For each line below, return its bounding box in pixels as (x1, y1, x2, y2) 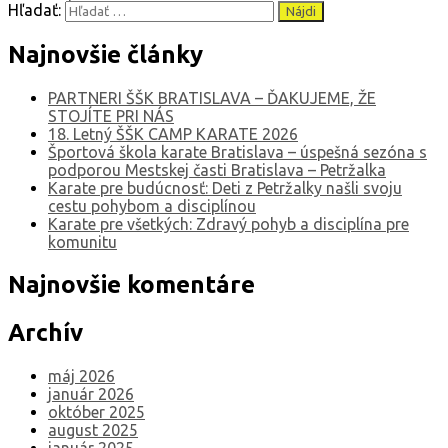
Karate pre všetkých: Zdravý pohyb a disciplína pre (48, 215, 409, 234)
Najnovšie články (8, 41, 203, 69)
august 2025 (48, 421, 138, 440)
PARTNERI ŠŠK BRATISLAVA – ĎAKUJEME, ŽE (48, 89, 376, 108)
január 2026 (48, 385, 134, 404)
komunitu (48, 233, 117, 252)
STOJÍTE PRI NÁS (48, 107, 174, 126)
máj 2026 (48, 367, 115, 386)
